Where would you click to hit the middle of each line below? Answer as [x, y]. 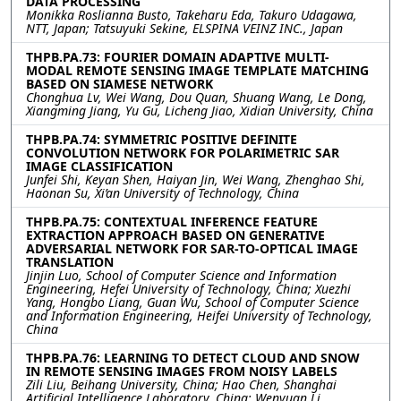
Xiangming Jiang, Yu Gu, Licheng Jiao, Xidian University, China [200, 110]
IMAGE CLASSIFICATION [99, 166]
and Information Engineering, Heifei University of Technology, [199, 315]
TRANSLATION [70, 261]
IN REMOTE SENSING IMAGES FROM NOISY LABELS [182, 371]
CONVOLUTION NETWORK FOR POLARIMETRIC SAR [183, 152]
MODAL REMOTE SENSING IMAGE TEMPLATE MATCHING [197, 70]
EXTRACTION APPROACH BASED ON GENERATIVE [175, 235]
